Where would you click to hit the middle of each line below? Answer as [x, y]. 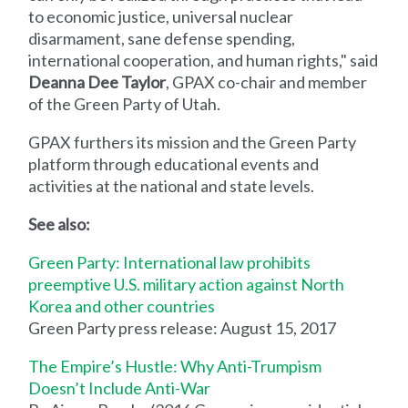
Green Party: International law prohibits [170, 262]
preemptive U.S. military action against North [187, 284]
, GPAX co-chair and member [267, 82]
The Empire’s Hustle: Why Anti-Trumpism [175, 366]
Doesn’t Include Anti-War [120, 388]
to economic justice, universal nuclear [161, 16]
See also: [60, 224]
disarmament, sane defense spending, [162, 38]
